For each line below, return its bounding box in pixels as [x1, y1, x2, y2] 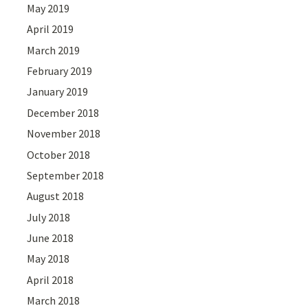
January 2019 [27, 85, 89, 99]
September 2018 [27, 168, 104, 182]
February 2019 [27, 63, 93, 78]
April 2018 [27, 272, 74, 287]
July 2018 [27, 210, 71, 224]
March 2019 [27, 43, 80, 57]
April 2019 [27, 22, 74, 36]
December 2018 [27, 105, 100, 120]
